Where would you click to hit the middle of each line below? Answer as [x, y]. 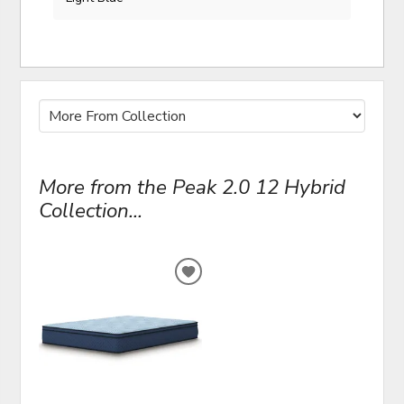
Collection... [91, 211]
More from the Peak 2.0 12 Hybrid [193, 188]
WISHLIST [225, 322]
